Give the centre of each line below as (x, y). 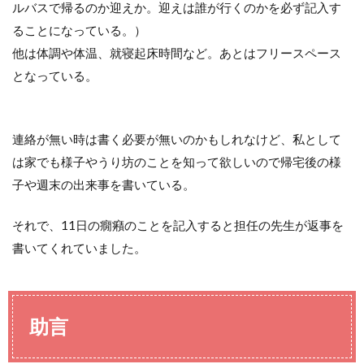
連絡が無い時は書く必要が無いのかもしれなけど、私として (177, 139)
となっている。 (55, 75)
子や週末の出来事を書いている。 (104, 184)
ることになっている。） (79, 30)
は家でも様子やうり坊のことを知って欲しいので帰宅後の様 (177, 161)
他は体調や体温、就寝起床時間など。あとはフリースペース (177, 52)
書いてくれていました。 (79, 247)
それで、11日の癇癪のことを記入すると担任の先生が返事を (178, 225)
